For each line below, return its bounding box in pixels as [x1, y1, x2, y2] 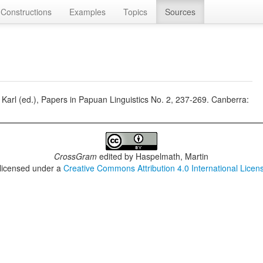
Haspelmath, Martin [136, 150, 209, 162]
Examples [69, 6, 106, 18]
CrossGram [54, 150, 97, 162]
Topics [123, 6, 147, 18]
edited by [97, 150, 136, 162]
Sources [165, 6, 195, 18]
